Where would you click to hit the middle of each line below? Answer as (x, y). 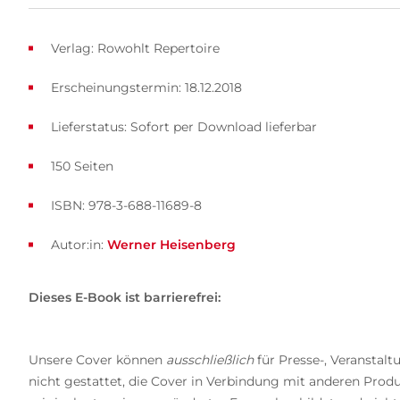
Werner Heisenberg (171, 244)
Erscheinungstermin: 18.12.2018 (146, 87)
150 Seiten (82, 166)
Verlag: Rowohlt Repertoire (135, 48)
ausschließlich (209, 359)
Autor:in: (79, 244)
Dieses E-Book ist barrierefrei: (124, 297)
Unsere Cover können (97, 359)
